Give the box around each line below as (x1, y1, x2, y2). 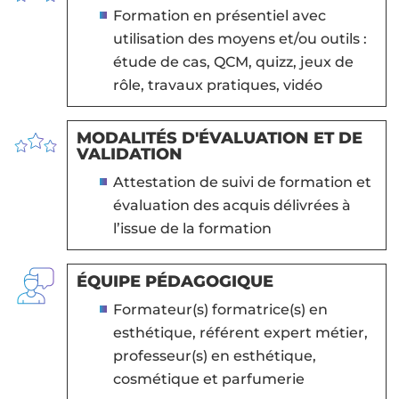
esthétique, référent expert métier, (112, 324, 368, 342)
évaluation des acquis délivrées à (112, 197, 351, 215)
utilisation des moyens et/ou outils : (112, 30, 367, 48)
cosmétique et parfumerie (112, 370, 305, 388)
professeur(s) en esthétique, (112, 347, 316, 365)
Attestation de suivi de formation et (112, 174, 371, 191)
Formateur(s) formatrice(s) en (112, 301, 328, 319)
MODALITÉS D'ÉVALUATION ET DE (76, 128, 362, 149)
